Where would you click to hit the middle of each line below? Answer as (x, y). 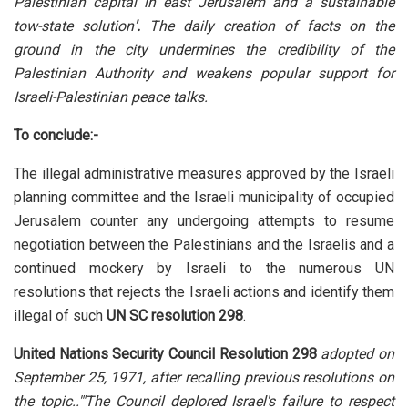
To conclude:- (56, 136)
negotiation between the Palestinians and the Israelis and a (204, 245)
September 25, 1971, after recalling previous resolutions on (204, 378)
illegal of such (60, 316)
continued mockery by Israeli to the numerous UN (204, 269)
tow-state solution (74, 26)
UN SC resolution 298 (175, 316)
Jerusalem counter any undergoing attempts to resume (204, 221)
